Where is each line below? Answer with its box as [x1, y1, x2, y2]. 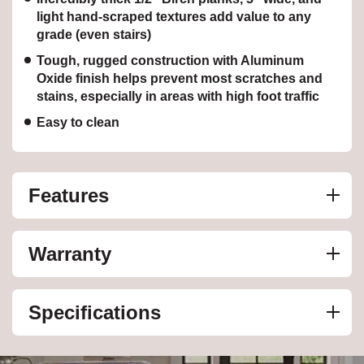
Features [28, 184, 109, 206]
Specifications [28, 301, 161, 323]
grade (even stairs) [37, 27, 151, 41]
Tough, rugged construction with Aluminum [37, 53, 304, 67]
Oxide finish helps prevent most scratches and [37, 71, 323, 85]
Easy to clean [37, 115, 119, 129]
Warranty [28, 242, 111, 265]
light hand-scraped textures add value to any [37, 9, 311, 24]
